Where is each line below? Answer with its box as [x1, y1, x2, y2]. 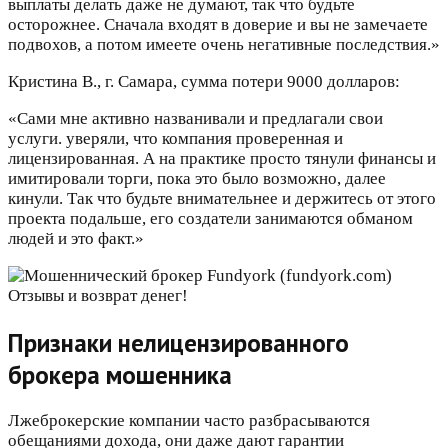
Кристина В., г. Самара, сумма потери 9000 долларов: [8, 71, 400, 91]
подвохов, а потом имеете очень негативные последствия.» [8, 34, 440, 54]
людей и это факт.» [8, 228, 144, 248]
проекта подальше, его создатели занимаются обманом [8, 208, 413, 228]
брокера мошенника [8, 358, 232, 391]
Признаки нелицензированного [8, 326, 349, 359]
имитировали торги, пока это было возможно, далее [8, 168, 386, 188]
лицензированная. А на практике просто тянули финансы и [8, 148, 436, 168]
